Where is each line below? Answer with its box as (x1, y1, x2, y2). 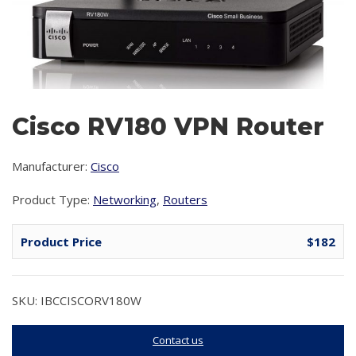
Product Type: (12, 191, 93, 207)
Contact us (153, 332, 203, 347)
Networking (93, 191, 157, 207)
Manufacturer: (12, 157, 91, 174)
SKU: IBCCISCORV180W (12, 292, 141, 308)
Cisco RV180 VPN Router (12, 111, 324, 141)
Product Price (21, 233, 102, 250)
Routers (163, 191, 207, 207)
